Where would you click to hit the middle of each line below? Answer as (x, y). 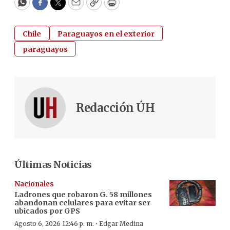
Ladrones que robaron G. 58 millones (83, 194)
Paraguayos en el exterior (106, 34)
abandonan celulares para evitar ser (82, 203)
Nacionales (34, 184)
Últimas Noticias (53, 164)
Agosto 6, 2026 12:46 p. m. (54, 223)
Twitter (74, 7)
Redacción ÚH (115, 108)
